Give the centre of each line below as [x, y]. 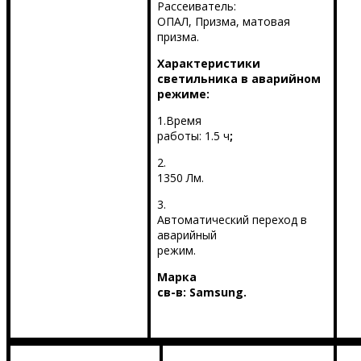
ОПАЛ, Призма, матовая [223, 22]
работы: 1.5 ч [193, 136]
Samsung [216, 293]
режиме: [183, 94]
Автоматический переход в [232, 220]
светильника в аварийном [239, 79]
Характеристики [208, 64]
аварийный [187, 235]
